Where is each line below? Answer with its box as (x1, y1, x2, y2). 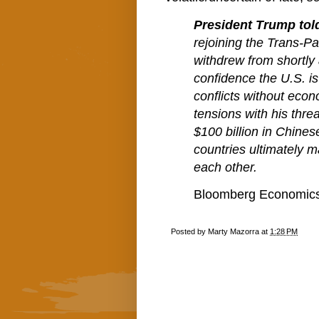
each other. (194, 159, 257, 174)
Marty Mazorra (208, 226, 259, 236)
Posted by (171, 226, 208, 236)
